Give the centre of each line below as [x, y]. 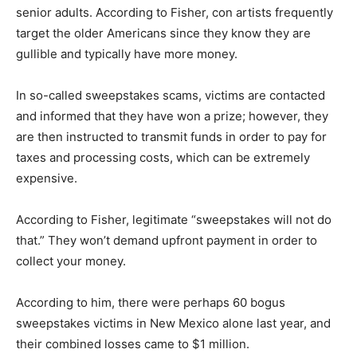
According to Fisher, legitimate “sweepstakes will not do [174, 220]
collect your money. [71, 261]
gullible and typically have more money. [127, 54]
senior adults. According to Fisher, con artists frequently [175, 13]
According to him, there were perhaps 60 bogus [151, 303]
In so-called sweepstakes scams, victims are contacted [171, 96]
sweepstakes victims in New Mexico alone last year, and [173, 324]
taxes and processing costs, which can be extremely [163, 158]
